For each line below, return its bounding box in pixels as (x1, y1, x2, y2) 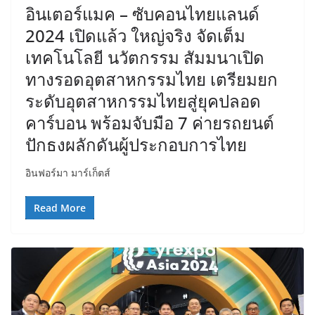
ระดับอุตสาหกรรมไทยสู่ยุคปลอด (25, 89, 261, 113)
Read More (34, 201, 86, 215)
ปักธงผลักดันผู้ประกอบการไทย (25, 133, 247, 157)
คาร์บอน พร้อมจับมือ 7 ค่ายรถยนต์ (25, 111, 274, 135)
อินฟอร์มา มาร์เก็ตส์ (25, 166, 110, 180)
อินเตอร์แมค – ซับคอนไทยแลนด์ (25, 2, 259, 26)
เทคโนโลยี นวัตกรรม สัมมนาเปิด (25, 46, 264, 70)
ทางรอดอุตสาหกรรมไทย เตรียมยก (25, 67, 278, 91)
